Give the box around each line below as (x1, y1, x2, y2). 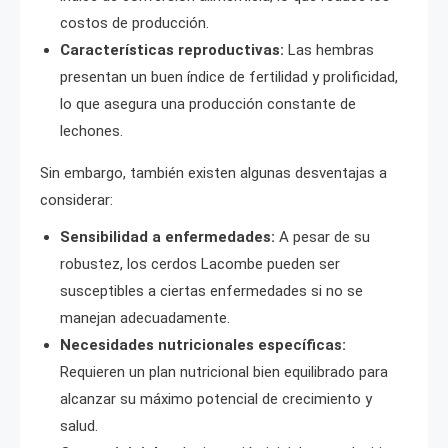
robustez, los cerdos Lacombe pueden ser (60, 254, 340, 273)
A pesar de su (275, 227, 370, 246)
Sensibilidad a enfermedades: (60, 227, 275, 246)
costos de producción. (60, 13, 209, 32)
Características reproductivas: (60, 40, 284, 59)
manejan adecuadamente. (60, 308, 230, 327)
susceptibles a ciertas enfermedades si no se (60, 281, 363, 300)
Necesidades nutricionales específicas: (60, 335, 346, 354)
